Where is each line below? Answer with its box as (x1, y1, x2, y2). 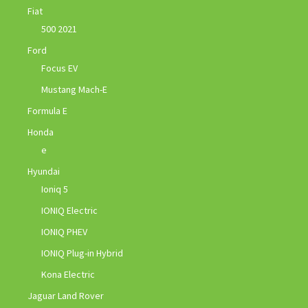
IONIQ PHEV (41, 225, 87, 238)
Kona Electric (41, 267, 95, 280)
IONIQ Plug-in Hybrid (41, 246, 123, 259)
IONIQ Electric (41, 203, 98, 217)
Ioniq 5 (41, 182, 68, 195)
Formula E (27, 104, 67, 117)
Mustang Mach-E (41, 82, 107, 96)
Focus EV (41, 61, 78, 74)
